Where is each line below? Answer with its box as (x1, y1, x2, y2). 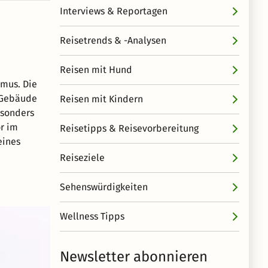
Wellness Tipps (60, 211, 124, 222)
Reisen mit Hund (60, 64, 132, 75)
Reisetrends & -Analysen (60, 35, 166, 46)
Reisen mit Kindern (60, 93, 143, 105)
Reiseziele (60, 152, 105, 163)
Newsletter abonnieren (60, 248, 208, 265)
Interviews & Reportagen (60, 5, 167, 17)
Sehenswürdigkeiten (60, 181, 148, 193)
